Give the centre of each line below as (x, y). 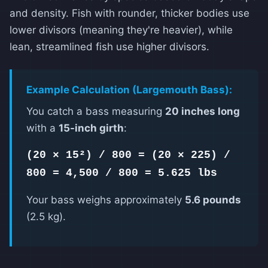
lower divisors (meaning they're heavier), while (121, 30)
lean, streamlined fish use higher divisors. (109, 46)
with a (42, 128)
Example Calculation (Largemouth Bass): (129, 89)
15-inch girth (91, 128)
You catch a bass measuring (96, 111)
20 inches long (202, 111)
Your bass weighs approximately (106, 200)
